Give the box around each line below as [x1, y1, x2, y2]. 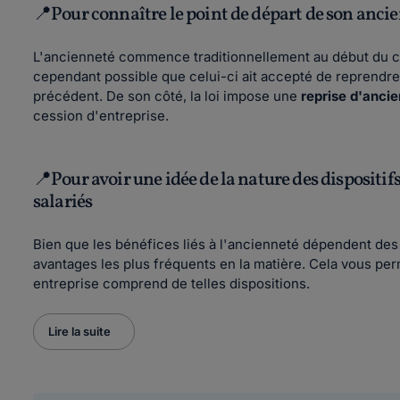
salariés [33, 189, 93, 215]
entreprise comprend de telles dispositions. [33, 275, 310, 292]
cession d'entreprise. [33, 107, 172, 124]
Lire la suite [48, 324, 111, 338]
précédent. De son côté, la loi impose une [33, 87, 301, 104]
